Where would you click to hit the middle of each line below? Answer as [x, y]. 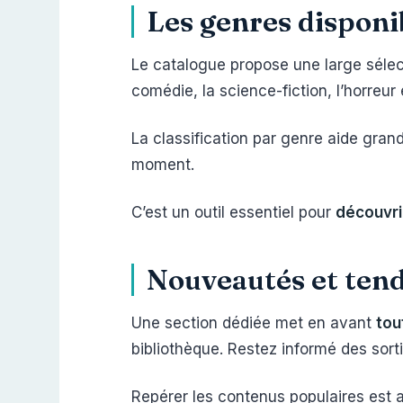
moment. [163, 165]
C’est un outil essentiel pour [233, 212]
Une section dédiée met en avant [254, 323]
